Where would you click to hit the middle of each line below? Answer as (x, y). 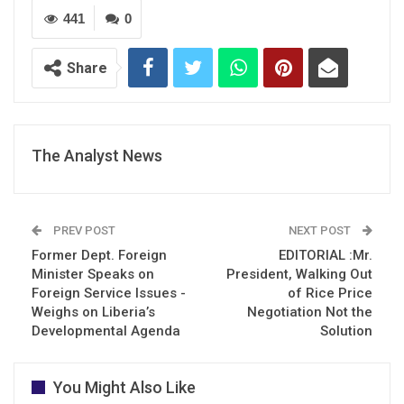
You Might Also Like (124, 387)
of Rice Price (330, 293)
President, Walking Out (299, 274)
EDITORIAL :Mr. (326, 255)
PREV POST (83, 230)
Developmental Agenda (106, 331)
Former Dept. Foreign (99, 255)
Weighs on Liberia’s (93, 312)
